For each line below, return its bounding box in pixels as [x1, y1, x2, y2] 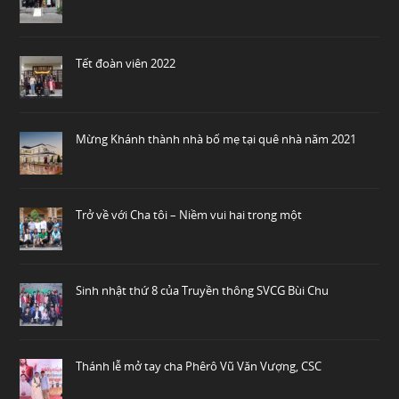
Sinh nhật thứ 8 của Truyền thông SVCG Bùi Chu [76, 281, 330, 298]
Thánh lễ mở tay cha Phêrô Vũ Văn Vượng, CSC [76, 357, 322, 374]
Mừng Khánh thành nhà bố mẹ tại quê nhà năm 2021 [76, 130, 357, 147]
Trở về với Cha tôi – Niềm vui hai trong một [76, 206, 303, 223]
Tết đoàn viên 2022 [76, 54, 176, 71]
